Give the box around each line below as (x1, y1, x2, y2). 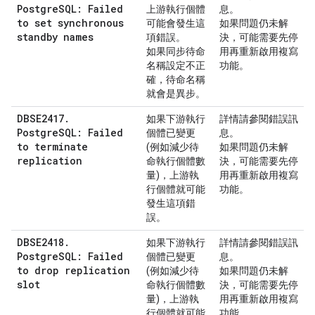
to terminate (17, 140, 88, 153)
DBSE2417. (17, 112, 70, 125)
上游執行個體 (146, 4, 205, 15)
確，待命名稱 (146, 74, 205, 85)
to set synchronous (17, 16, 124, 30)
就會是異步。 (146, 88, 205, 99)
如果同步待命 (146, 46, 205, 57)
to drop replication (17, 264, 130, 277)
